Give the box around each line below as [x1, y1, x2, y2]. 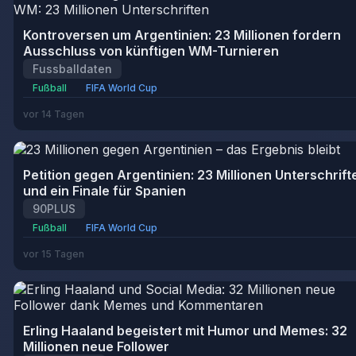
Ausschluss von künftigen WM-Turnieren [23, 43, 279, 59]
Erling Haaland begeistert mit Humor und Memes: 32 [23, 323, 347, 339]
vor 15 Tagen [23, 248, 84, 260]
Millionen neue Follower [23, 339, 169, 354]
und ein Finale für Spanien [23, 183, 186, 199]
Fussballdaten [33, 62, 112, 75]
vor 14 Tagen [23, 108, 84, 120]
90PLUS [33, 202, 75, 215]
